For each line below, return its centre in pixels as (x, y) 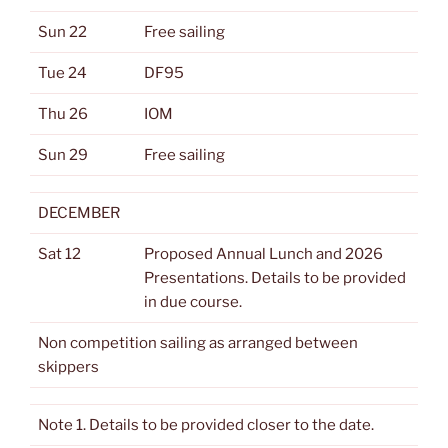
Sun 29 (63, 155)
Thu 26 (63, 114)
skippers (68, 367)
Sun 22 (62, 32)
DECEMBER (79, 213)
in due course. (193, 302)
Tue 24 (62, 73)
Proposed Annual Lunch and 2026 (263, 254)
